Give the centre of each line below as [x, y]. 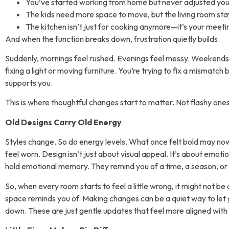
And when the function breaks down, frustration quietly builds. [112, 39]
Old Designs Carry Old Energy [63, 122]
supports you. [29, 83]
